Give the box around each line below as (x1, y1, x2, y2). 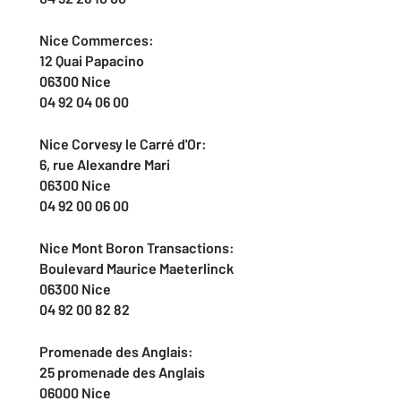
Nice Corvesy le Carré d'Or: (39, 135, 207, 152)
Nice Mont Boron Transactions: (39, 239, 235, 256)
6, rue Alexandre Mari (39, 156, 170, 173)
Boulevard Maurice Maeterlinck (39, 260, 234, 277)
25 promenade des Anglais (39, 363, 205, 380)
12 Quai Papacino (39, 52, 144, 69)
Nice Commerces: (39, 31, 154, 48)
